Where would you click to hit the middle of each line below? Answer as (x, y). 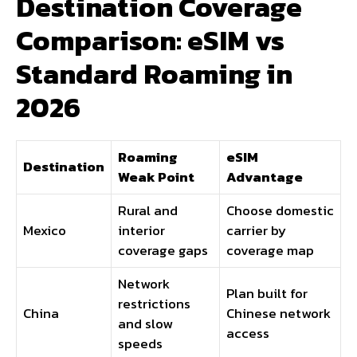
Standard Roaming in (154, 74)
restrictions (154, 304)
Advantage (265, 177)
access (248, 333)
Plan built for (267, 294)
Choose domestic (280, 211)
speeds (140, 344)
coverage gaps (163, 251)
